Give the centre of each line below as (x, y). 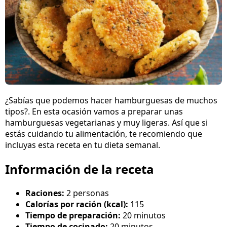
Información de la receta (80, 169)
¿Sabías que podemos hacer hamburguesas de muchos (111, 101)
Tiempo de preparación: (74, 216)
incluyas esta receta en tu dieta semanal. (83, 145)
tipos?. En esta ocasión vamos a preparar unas (94, 112)
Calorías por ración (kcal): (78, 204)
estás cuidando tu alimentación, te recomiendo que (104, 134)
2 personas (88, 193)
